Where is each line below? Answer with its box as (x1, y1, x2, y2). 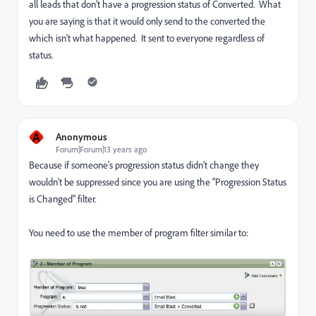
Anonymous (56, 130, 107, 142)
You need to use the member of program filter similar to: (29, 226, 248, 238)
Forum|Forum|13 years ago (56, 143, 147, 154)
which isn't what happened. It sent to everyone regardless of (29, 31, 265, 44)
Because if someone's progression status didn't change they (29, 158, 259, 171)
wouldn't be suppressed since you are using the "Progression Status (29, 175, 286, 188)
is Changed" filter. (29, 192, 96, 205)
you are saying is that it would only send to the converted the (29, 14, 265, 27)
